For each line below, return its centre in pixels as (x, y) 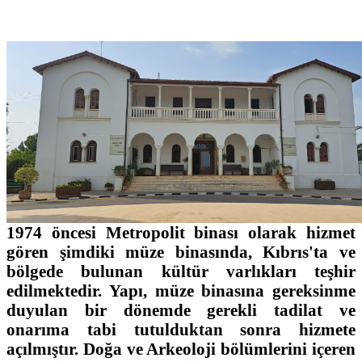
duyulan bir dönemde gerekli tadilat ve (181, 309)
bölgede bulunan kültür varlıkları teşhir (181, 271)
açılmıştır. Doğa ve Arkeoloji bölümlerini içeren (181, 348)
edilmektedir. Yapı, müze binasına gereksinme (181, 290)
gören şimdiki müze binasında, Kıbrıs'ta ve (181, 251)
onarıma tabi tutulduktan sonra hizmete (181, 329)
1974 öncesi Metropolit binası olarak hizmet (181, 232)
